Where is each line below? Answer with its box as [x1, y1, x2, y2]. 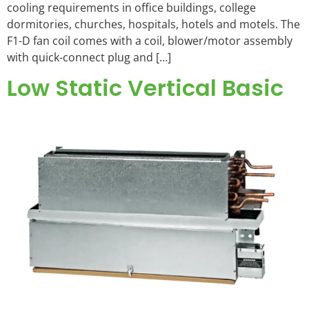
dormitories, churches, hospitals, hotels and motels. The [7, 16, 300, 32]
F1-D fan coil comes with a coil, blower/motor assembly [7, 32, 292, 48]
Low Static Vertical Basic [7, 72, 283, 104]
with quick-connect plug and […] [7, 49, 171, 65]
